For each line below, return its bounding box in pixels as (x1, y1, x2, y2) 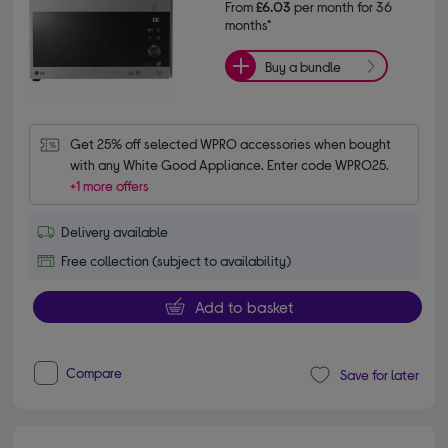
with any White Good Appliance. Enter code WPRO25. (70, 155, 390, 173)
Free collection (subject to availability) (61, 251, 292, 269)
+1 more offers (70, 176, 150, 194)
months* (224, 16, 271, 33)
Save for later (339, 366, 419, 384)
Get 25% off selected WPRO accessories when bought (70, 134, 392, 152)
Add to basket (194, 296, 293, 316)
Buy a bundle (264, 57, 341, 75)
